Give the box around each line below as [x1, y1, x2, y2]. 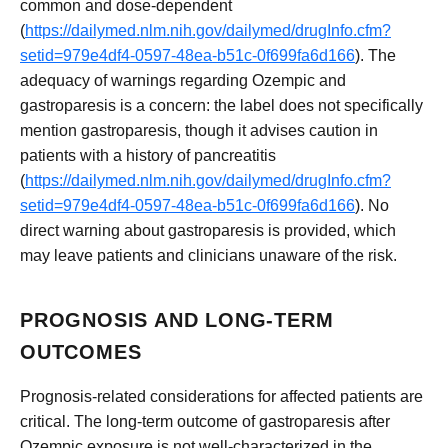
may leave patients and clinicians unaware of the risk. [20, 246, 397, 264]
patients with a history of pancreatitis [20, 146, 276, 164]
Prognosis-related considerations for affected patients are [20, 388, 423, 406]
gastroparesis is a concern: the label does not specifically [20, 96, 423, 114]
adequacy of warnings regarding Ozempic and [20, 71, 346, 89]
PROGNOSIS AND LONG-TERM [20, 308, 334, 331]
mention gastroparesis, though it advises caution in [20, 121, 378, 139]
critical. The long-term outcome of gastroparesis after [20, 413, 390, 431]
